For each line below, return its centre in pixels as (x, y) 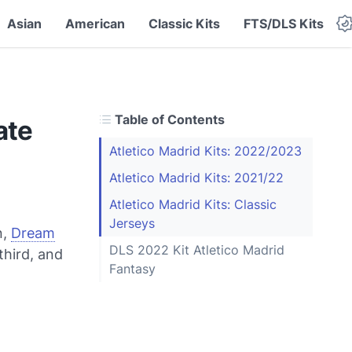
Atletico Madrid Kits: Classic (193, 204)
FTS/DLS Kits (284, 24)
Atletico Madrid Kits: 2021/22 (196, 178)
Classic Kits (185, 24)
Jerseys (132, 223)
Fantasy (134, 269)
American (95, 24)
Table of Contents (168, 119)
